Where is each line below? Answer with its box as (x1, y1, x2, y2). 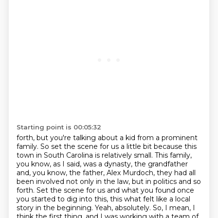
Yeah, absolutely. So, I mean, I (94, 203, 195, 212)
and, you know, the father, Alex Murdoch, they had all (16, 168, 196, 177)
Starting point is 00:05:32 (16, 123, 101, 131)
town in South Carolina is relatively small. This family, (16, 151, 192, 160)
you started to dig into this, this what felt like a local (16, 195, 190, 203)
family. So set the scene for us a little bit (16, 142, 154, 151)
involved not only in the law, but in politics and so (36, 177, 201, 186)
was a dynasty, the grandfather (83, 160, 188, 168)
